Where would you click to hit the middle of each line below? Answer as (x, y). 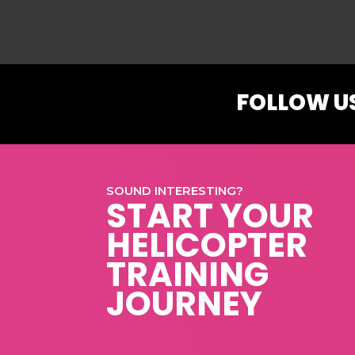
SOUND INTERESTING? (175, 191)
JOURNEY (185, 304)
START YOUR (210, 216)
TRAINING (188, 275)
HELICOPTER (207, 245)
